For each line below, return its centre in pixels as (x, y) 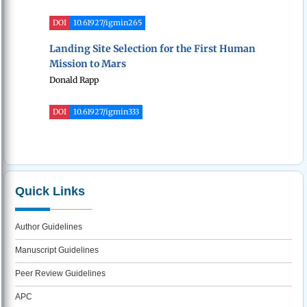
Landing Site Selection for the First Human (152, 49)
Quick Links (50, 192)
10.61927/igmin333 (106, 112)
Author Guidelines (49, 227)
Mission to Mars (88, 64)
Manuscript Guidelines (57, 250)
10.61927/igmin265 (108, 23)
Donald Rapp (74, 80)
